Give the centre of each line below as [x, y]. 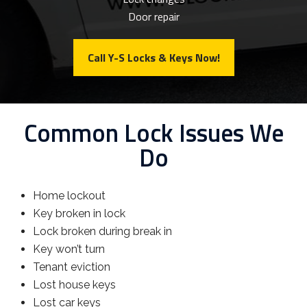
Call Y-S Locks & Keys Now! [153, 58]
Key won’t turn [69, 249]
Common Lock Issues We [153, 133]
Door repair [153, 16]
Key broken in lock [79, 213]
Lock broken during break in [102, 231]
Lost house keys [74, 285]
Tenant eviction [72, 267]
